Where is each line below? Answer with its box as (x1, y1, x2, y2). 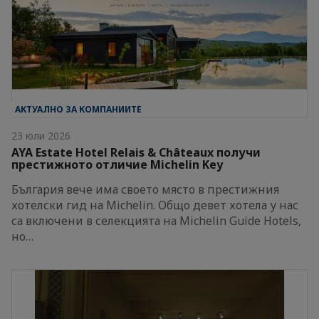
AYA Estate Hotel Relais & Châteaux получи (11, 144, 261, 160)
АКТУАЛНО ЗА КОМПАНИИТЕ (15, 103, 142, 115)
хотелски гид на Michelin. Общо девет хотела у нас (11, 197, 298, 213)
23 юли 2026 (11, 128, 70, 142)
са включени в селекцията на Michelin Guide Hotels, (11, 212, 301, 229)
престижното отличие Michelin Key (11, 156, 223, 172)
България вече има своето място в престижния (11, 181, 279, 197)
